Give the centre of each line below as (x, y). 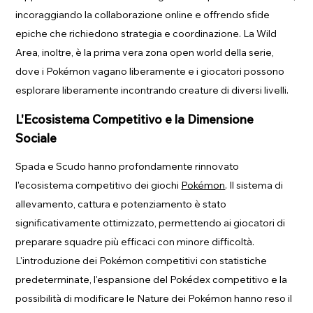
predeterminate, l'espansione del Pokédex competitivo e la (152, 279)
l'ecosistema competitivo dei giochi (99, 185)
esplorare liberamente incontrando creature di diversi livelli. (152, 90)
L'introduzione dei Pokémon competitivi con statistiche (141, 260)
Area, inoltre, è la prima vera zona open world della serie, (145, 52)
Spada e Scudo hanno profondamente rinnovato (128, 166)
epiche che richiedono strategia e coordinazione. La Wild (146, 33)
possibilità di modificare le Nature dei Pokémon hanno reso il (154, 298)
